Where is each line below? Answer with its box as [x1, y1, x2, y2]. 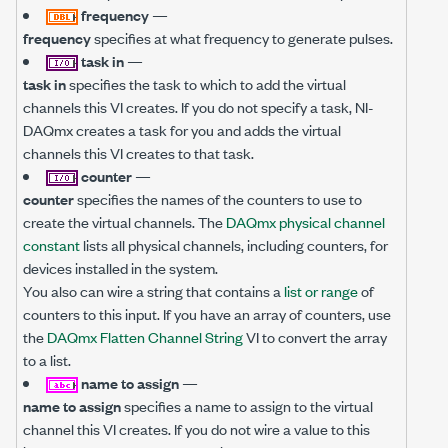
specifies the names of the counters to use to [74, 188, 362, 209]
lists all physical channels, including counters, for [80, 234, 388, 255]
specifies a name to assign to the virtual [121, 395, 373, 416]
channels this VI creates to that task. [23, 142, 254, 163]
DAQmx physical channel [226, 211, 385, 232]
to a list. [23, 349, 71, 370]
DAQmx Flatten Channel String [47, 326, 243, 347]
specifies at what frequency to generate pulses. [91, 27, 393, 48]
